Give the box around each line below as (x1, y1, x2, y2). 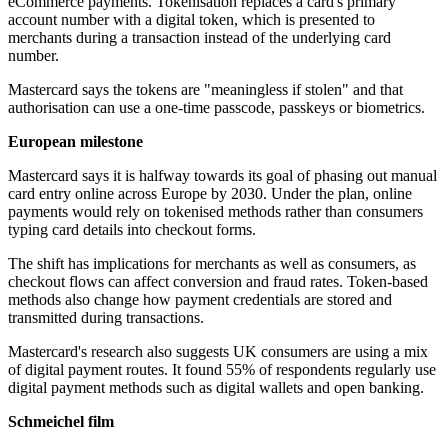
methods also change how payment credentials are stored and (8, 291, 392, 309)
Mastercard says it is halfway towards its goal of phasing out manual (8, 167, 437, 185)
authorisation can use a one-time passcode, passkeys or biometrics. (8, 99, 425, 117)
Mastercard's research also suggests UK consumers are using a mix (8, 343, 428, 361)
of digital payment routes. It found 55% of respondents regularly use (8, 361, 436, 379)
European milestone (8, 133, 143, 151)
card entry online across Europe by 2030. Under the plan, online (8, 185, 412, 203)
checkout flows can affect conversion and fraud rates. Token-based (8, 273, 428, 291)
